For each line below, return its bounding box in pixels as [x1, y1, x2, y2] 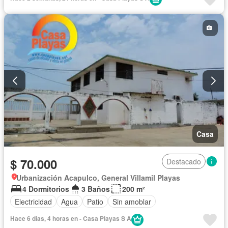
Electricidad [15, 196, 52, 207]
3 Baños [81, 184, 110, 194]
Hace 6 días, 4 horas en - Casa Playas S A [10, 214, 131, 223]
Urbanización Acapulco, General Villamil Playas [16, 173, 180, 183]
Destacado [166, 156, 201, 167]
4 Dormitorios [22, 184, 69, 194]
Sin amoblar [112, 196, 151, 207]
